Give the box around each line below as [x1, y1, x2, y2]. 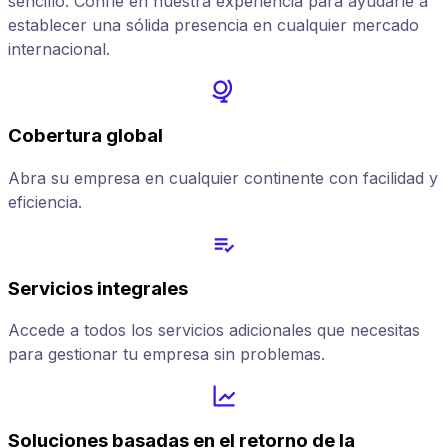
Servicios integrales [8, 276, 188, 300]
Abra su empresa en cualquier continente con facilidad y [8, 167, 438, 188]
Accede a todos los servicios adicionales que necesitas [8, 320, 420, 341]
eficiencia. [8, 191, 82, 212]
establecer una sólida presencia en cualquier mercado [8, 15, 419, 36]
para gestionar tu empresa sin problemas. [8, 344, 325, 365]
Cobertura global [8, 124, 163, 148]
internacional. [8, 39, 110, 60]
